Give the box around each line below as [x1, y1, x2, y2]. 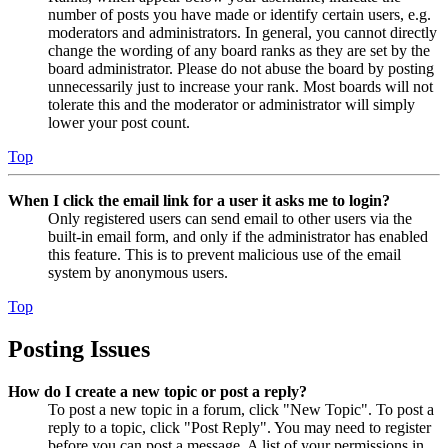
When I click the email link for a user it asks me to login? [8, 192, 390, 210]
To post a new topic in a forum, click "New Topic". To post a [48, 401, 434, 419]
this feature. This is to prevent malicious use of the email [48, 246, 401, 264]
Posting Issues [8, 336, 150, 363]
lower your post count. [48, 114, 190, 132]
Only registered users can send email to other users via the [48, 210, 412, 228]
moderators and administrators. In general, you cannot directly [48, 24, 437, 42]
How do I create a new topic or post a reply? [8, 383, 307, 401]
